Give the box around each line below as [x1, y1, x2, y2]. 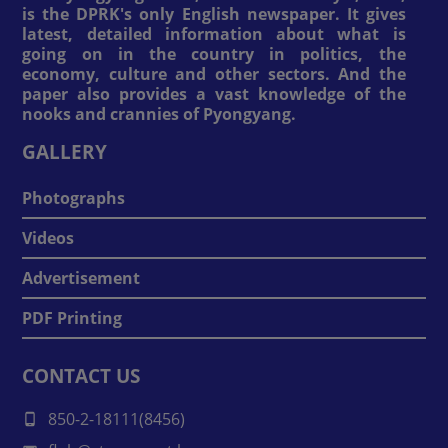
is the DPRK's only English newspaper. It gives [22, 2, 406, 25]
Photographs [22, 186, 126, 209]
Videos [22, 226, 75, 249]
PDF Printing [22, 306, 123, 329]
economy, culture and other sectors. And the [22, 62, 406, 85]
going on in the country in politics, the [22, 42, 406, 65]
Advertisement [22, 266, 141, 289]
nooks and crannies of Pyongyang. [22, 102, 297, 125]
